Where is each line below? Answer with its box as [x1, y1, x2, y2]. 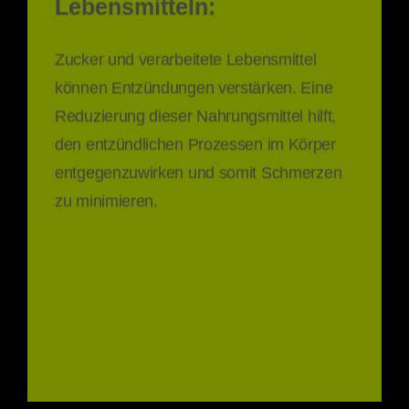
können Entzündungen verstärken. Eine [55, 75, 333, 95]
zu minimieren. [55, 188, 158, 208]
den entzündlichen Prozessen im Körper [55, 131, 336, 152]
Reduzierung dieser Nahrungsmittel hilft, [55, 103, 337, 123]
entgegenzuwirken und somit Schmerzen [55, 160, 342, 180]
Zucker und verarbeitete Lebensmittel [55, 47, 317, 67]
